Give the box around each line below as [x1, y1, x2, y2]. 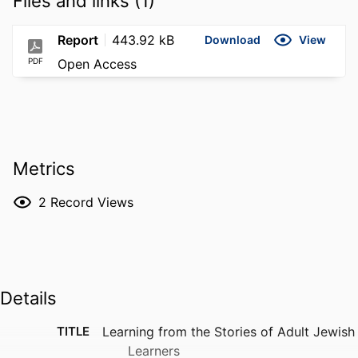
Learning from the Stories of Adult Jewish [102, 324, 355, 340]
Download [205, 33, 261, 47]
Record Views [50, 194, 133, 211]
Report [58, 31, 98, 48]
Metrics [13, 158, 75, 180]
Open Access [58, 55, 137, 72]
